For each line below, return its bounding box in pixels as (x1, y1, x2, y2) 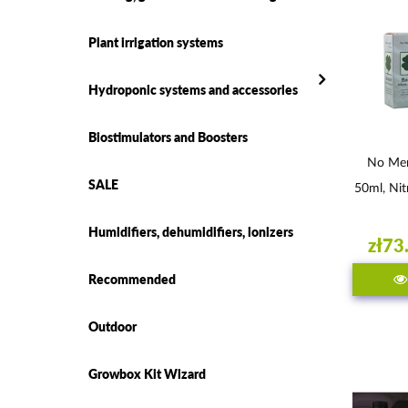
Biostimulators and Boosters (88, 128, 248, 145)
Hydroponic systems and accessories (88, 81, 298, 97)
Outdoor (88, 318, 137, 334)
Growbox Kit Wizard (88, 365, 206, 382)
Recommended (88, 270, 176, 287)
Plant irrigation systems (88, 34, 223, 50)
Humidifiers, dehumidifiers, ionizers (88, 223, 293, 240)
